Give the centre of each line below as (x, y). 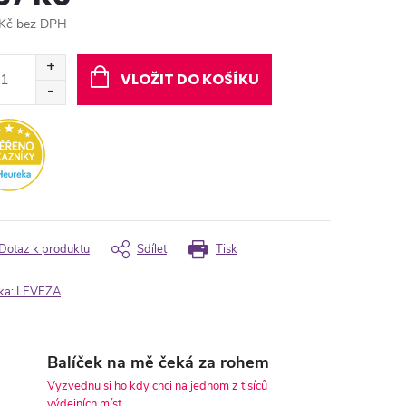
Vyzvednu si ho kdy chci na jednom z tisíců (157, 387)
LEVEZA (39, 291)
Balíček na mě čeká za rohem (158, 363)
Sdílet (152, 249)
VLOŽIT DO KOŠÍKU (189, 79)
